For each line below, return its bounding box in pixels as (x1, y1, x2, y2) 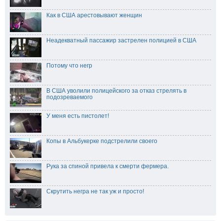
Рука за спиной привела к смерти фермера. (46, 162, 169, 170)
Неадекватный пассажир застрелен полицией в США (46, 37, 196, 44)
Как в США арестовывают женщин (46, 11, 142, 19)
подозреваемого (46, 93, 93, 101)
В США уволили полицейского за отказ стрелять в (46, 87, 186, 94)
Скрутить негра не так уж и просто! (46, 187, 144, 195)
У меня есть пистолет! (46, 112, 109, 119)
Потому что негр (46, 62, 92, 69)
